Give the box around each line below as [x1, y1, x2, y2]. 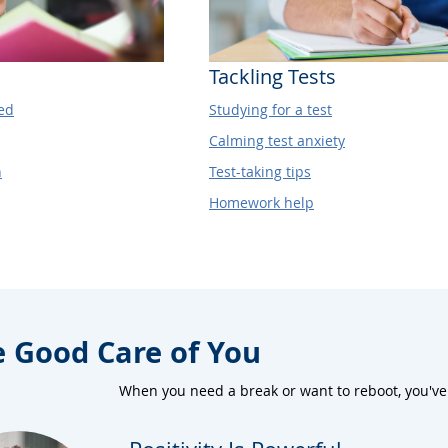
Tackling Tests [209, 62, 336, 90]
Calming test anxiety [209, 130, 345, 150]
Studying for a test [209, 99, 332, 119]
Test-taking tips [209, 161, 311, 181]
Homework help [209, 192, 314, 212]
